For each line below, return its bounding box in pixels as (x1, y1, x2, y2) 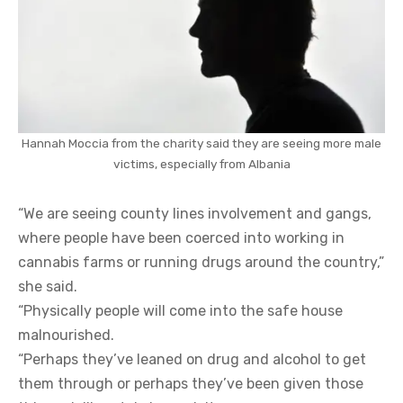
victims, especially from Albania (112, 156, 291, 171)
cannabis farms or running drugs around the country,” (18, 253, 384, 271)
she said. (18, 277, 77, 295)
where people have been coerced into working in (18, 228, 345, 246)
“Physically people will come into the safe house (18, 301, 343, 319)
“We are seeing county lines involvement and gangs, (18, 204, 372, 222)
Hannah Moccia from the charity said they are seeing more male (22, 135, 381, 150)
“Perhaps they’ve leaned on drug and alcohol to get (18, 350, 366, 368)
